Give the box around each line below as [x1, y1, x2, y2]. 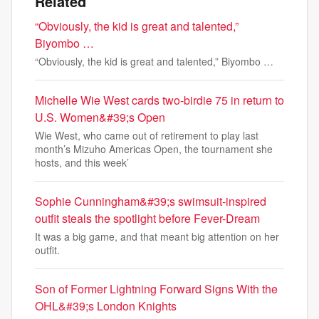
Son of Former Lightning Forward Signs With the [35, 281, 278, 297]
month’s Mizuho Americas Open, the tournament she [35, 142, 273, 156]
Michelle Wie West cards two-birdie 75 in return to [35, 92, 284, 108]
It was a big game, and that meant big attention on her [35, 229, 279, 244]
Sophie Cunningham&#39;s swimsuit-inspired [35, 193, 266, 209]
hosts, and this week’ [35, 155, 129, 169]
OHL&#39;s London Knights [35, 298, 177, 314]
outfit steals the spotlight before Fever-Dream [35, 210, 260, 226]
